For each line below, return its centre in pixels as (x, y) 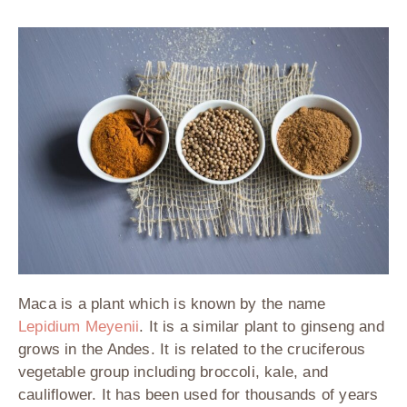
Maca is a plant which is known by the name (172, 304)
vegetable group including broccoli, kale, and (174, 372)
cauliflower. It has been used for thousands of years (199, 395)
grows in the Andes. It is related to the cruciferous (192, 350)
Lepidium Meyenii (79, 327)
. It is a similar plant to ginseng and (262, 327)
